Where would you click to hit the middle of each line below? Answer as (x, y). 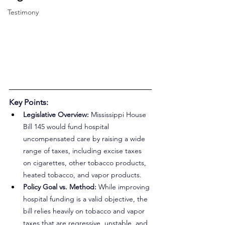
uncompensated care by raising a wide (85, 139)
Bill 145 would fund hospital (67, 127)
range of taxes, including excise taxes (83, 151)
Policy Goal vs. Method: (61, 187)
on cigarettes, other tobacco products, (86, 163)
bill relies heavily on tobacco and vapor (85, 211)
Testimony (23, 12)
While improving (125, 187)
